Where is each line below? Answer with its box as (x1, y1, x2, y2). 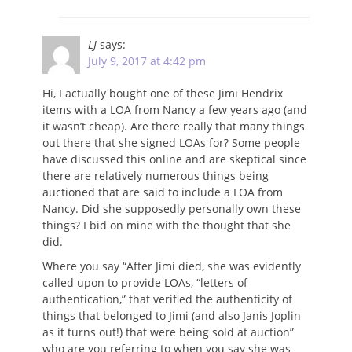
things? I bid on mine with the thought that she (42, 217, 291, 233)
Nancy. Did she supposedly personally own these (42, 200, 301, 216)
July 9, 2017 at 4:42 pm (88, 53, 206, 68)
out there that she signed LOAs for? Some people (42, 134, 300, 150)
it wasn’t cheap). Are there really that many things (42, 118, 305, 134)
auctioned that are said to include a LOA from (42, 184, 283, 200)
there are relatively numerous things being (42, 167, 269, 183)
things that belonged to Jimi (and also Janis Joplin (42, 307, 301, 323)
